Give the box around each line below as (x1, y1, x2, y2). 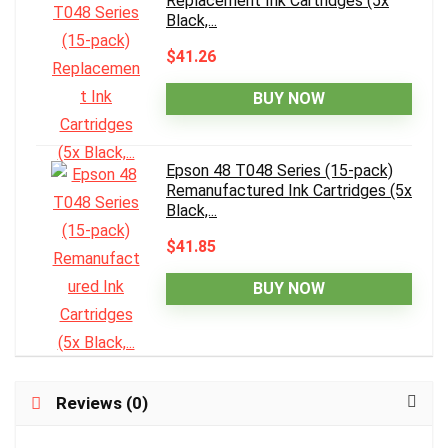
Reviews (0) (56, 392, 148, 413)
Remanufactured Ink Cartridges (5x (166, 180, 412, 200)
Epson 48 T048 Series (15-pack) (166, 160, 393, 180)
